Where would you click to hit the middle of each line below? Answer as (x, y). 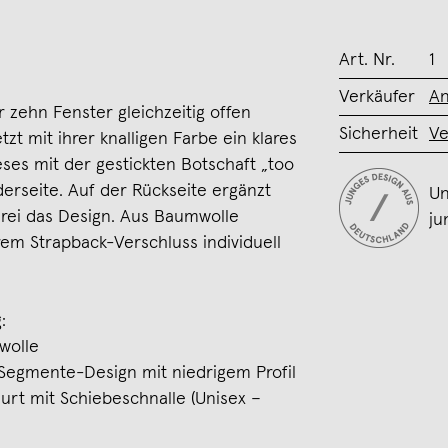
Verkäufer (377, 97)
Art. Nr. (367, 60)
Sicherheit (378, 134)
